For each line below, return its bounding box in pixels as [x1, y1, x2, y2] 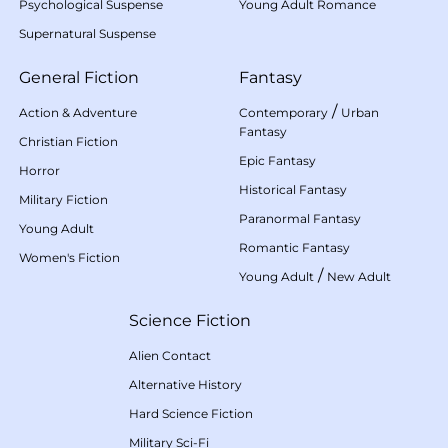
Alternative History [129, 376, 242, 392]
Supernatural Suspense [19, 25, 156, 41]
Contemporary [239, 104, 328, 120]
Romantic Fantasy [239, 239, 350, 255]
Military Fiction [19, 191, 108, 207]
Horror [19, 162, 60, 178]
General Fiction [19, 67, 139, 87]
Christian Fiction [19, 133, 118, 149]
